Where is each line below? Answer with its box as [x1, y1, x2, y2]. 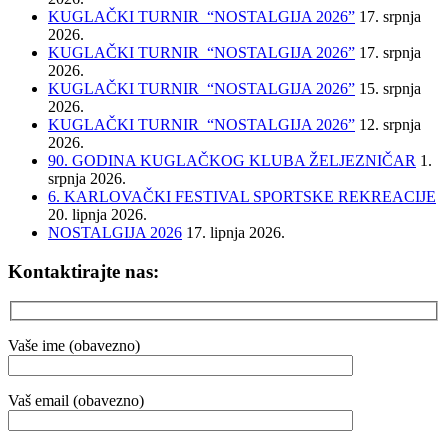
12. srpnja [359, 115, 421, 133]
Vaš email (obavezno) [8, 391, 144, 409]
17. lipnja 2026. [186, 223, 285, 241]
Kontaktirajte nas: [8, 260, 159, 282]
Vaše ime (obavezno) [8, 336, 140, 354]
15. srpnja [359, 79, 421, 97]
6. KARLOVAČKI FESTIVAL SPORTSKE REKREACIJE [48, 187, 436, 205]
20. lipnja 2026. [48, 205, 147, 223]
